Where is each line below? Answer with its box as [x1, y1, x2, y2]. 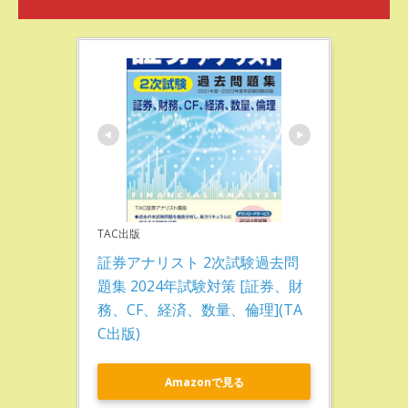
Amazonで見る [164, 373, 244, 390]
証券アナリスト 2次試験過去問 [97, 252, 299, 272]
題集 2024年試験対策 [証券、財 [97, 276, 303, 296]
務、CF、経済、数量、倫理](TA [97, 300, 302, 320]
